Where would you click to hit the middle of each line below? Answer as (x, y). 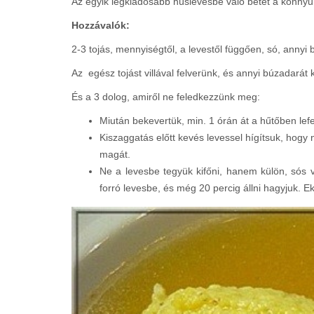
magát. (115, 154)
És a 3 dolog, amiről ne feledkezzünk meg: (166, 97)
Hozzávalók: (101, 25)
